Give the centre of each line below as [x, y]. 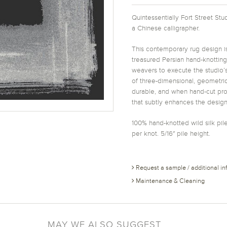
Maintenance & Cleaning [169, 180]
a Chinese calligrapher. [166, 28]
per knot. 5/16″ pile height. [171, 134]
